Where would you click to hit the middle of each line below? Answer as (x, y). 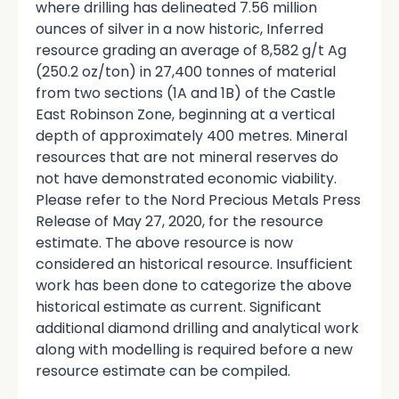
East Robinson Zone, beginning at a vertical (185, 114)
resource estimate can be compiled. (163, 370)
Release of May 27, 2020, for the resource (179, 221)
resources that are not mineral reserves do (187, 157)
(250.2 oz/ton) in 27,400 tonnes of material (186, 71)
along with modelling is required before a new (194, 349)
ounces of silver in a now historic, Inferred (179, 28)
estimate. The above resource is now (164, 242)
